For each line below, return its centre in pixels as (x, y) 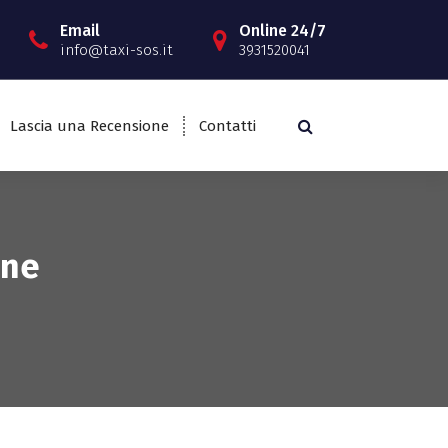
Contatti (227, 125)
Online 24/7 (282, 30)
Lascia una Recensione (89, 125)
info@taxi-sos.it (116, 49)
